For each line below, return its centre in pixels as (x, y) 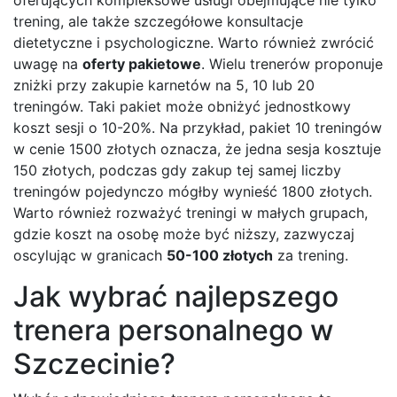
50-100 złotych (220, 255)
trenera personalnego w (173, 330)
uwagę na (48, 63)
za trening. (311, 255)
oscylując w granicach (90, 255)
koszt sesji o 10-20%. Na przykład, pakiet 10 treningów (198, 127)
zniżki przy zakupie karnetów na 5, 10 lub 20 (164, 85)
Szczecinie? (94, 363)
